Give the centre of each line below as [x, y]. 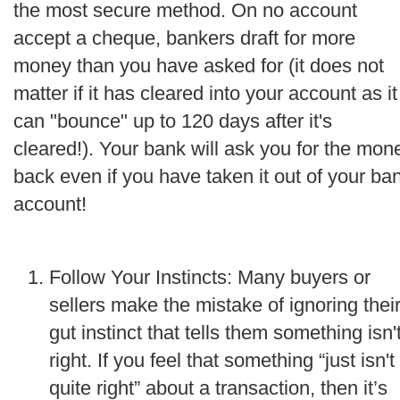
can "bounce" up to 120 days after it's [173, 121]
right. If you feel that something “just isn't [222, 360]
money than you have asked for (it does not [199, 66]
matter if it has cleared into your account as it [205, 93]
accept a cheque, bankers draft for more [184, 38]
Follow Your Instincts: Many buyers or [210, 277]
